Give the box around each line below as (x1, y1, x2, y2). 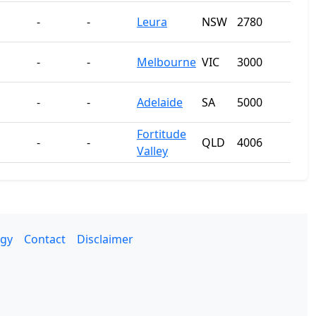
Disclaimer (76, 231, 133, 247)
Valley (137, 143, 168, 159)
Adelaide (137, 95, 183, 110)
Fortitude (137, 126, 186, 142)
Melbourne (137, 54, 196, 70)
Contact (23, 231, 66, 247)
